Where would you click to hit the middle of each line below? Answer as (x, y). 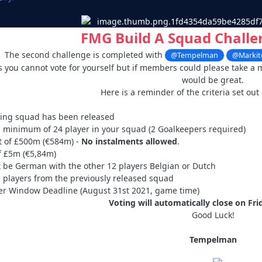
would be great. (213, 80)
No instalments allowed (129, 142)
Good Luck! (213, 215)
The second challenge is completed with (83, 55)
